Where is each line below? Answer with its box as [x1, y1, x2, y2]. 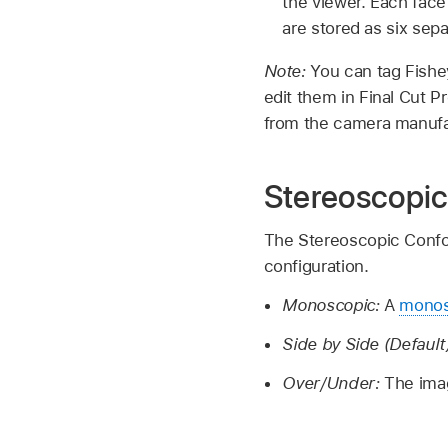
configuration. [263, 256, 369, 277]
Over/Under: [282, 372, 385, 393]
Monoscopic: [282, 295, 385, 316]
